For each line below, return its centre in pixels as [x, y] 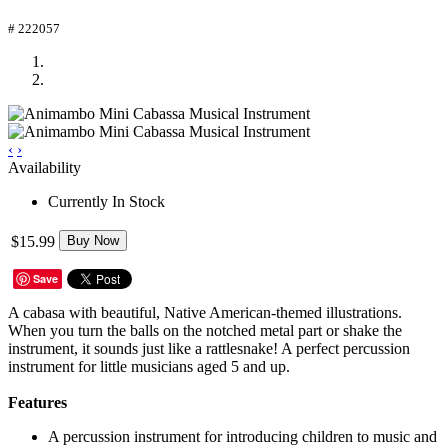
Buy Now [93, 240]
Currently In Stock [106, 201]
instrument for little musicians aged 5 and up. [149, 366]
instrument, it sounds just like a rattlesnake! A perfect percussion [209, 348]
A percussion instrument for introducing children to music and [242, 436]
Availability [44, 167]
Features [37, 402]
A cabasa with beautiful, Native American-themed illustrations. [205, 312]
